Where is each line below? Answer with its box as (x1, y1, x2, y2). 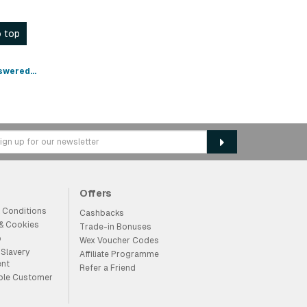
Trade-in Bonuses (79, 222, 151, 232)
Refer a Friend (79, 263, 136, 273)
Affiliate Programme (79, 249, 159, 259)
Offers (79, 188, 112, 199)
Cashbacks (79, 208, 124, 218)
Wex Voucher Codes (79, 236, 159, 245)
